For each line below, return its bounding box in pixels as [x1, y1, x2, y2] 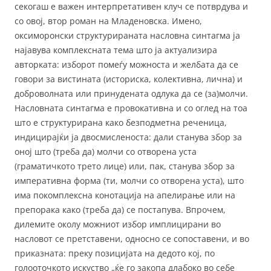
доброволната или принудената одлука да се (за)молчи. [15, 87, 248, 99]
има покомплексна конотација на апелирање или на [15, 189, 235, 201]
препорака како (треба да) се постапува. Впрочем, [15, 203, 226, 215]
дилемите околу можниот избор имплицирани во [15, 218, 221, 230]
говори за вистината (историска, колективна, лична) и [15, 73, 243, 85]
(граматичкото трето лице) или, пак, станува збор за [15, 160, 235, 172]
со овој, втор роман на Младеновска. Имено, [15, 15, 202, 27]
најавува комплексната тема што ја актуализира [15, 44, 217, 56]
